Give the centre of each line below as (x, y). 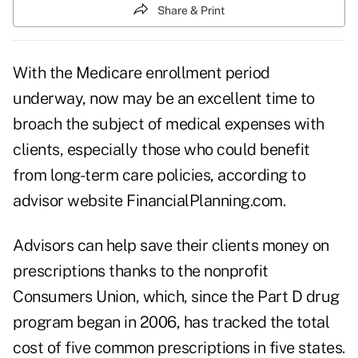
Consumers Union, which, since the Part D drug (176, 297)
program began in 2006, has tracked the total (171, 322)
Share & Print (191, 10)
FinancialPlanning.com (205, 201)
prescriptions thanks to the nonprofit (141, 271)
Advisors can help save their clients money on (171, 246)
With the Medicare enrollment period (141, 73)
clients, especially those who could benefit (161, 150)
